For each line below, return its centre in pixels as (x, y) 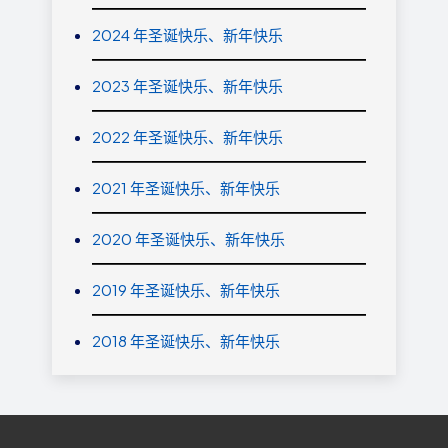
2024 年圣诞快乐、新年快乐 (188, 34)
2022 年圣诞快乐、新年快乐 (188, 136)
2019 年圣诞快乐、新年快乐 (186, 289)
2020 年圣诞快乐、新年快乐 (189, 238)
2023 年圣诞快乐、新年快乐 (188, 85)
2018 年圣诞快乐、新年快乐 (186, 340)
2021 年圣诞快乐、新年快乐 (186, 187)
